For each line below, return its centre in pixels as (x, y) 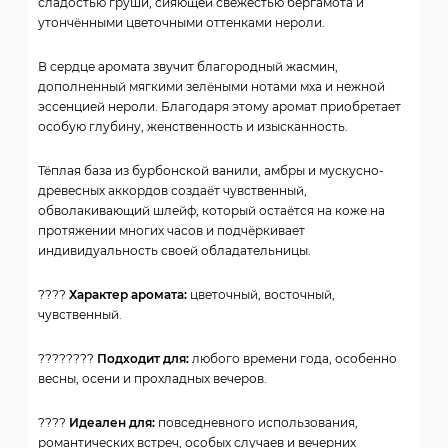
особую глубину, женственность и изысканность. (193, 127)
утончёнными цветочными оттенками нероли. (181, 23)
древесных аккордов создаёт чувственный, (172, 191)
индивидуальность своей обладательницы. (174, 251)
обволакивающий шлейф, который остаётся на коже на (211, 211)
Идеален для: (112, 423)
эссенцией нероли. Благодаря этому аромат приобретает (219, 107)
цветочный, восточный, (261, 295)
